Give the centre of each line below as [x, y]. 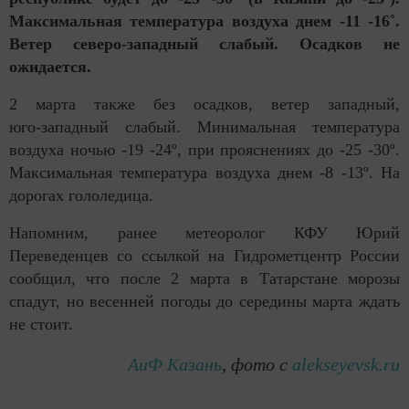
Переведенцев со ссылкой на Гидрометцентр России [204, 255]
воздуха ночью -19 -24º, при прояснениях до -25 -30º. [204, 149]
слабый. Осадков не [299, 43]
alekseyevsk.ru [346, 364]
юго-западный [59, 126]
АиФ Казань [175, 364]
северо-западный [136, 43]
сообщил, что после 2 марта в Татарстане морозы [204, 278]
